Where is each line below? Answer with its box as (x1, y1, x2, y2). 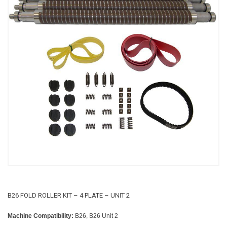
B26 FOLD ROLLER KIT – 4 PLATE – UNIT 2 (8, 192, 130, 200)
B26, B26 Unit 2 (73, 212, 118, 219)
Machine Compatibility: (8, 212, 73, 219)
